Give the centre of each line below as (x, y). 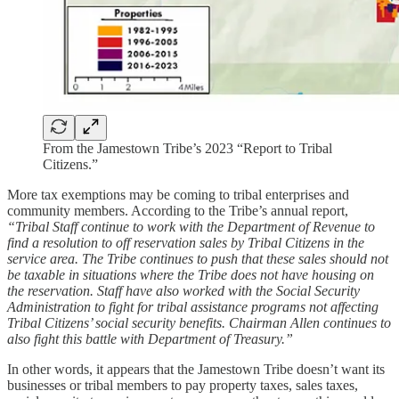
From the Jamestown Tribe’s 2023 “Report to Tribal (187, 148)
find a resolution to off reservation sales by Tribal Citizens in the (186, 242)
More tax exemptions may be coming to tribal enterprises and (178, 194)
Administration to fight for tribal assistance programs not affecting (193, 306)
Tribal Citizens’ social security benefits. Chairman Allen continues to (199, 322)
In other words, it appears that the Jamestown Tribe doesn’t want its (196, 369)
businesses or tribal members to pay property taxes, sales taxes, (183, 385)
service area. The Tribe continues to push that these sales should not (198, 258)
